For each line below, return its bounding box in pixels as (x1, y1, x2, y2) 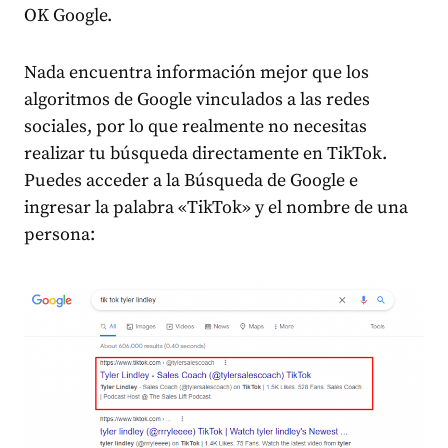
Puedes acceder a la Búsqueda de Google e (24, 168, 358, 192)
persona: (24, 222, 95, 246)
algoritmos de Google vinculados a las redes (24, 87, 370, 111)
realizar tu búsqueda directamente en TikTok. (24, 141, 387, 165)
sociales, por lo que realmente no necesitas (24, 114, 367, 138)
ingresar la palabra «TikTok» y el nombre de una (24, 195, 408, 219)
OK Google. (24, 3, 112, 27)
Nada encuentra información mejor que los (24, 60, 369, 84)
